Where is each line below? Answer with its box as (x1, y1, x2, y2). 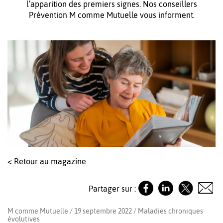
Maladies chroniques (138, 207, 203, 215)
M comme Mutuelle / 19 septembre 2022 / (7, 207, 138, 215)
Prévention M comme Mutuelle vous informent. (28, 10, 195, 19)
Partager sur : (89, 184, 136, 194)
